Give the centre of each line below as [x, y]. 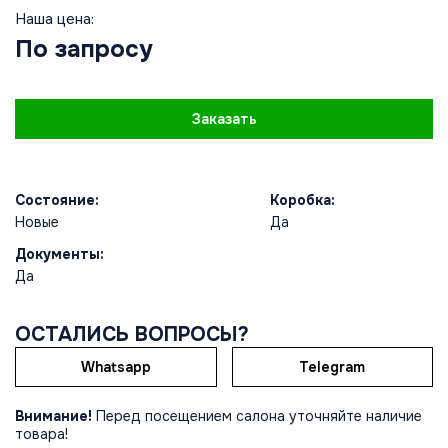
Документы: [59, 254]
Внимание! [53, 416]
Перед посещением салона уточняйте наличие [257, 416]
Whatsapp [115, 367]
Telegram [332, 367]
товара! [41, 434]
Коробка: [302, 200]
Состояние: [57, 200]
